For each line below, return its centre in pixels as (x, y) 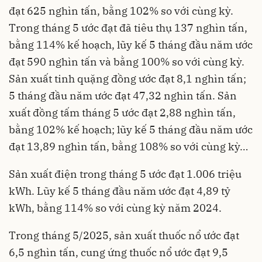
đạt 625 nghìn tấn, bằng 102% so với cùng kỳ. (121, 11)
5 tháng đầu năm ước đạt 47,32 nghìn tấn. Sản (123, 96)
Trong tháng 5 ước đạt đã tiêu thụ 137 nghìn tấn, (128, 28)
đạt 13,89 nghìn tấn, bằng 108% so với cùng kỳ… (128, 147)
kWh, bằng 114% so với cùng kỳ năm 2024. (115, 208)
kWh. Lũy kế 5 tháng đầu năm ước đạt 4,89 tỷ (120, 191)
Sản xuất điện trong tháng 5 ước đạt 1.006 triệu (125, 174)
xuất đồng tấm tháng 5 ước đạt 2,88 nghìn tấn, (122, 113)
